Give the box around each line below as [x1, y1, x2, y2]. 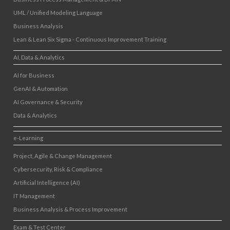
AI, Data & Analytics [13, 54, 65, 61]
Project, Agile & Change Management [13, 152, 112, 160]
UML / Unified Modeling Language [13, 9, 103, 16]
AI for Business [13, 72, 54, 79]
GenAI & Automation [13, 85, 68, 92]
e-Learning [13, 135, 43, 142]
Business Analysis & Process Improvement [13, 206, 127, 213]
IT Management [13, 193, 55, 200]
